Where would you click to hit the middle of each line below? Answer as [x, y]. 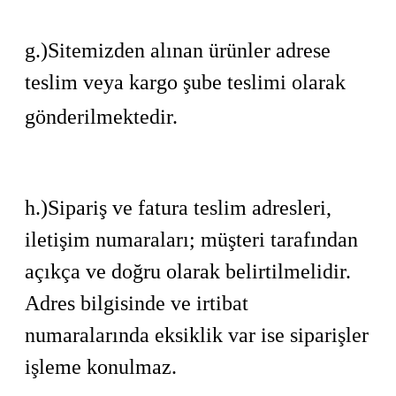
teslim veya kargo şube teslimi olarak [185, 82]
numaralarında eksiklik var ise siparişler [197, 335]
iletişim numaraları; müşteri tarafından [191, 240]
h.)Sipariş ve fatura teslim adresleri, [178, 208]
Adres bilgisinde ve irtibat [137, 303]
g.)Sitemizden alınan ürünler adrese [178, 50]
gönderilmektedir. [101, 117]
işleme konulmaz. [101, 367]
